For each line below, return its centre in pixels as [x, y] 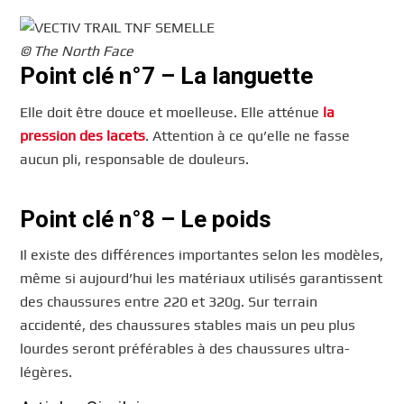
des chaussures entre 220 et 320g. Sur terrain [169, 302]
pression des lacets [83, 135]
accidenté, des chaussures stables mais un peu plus [188, 326]
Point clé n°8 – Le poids [146, 219]
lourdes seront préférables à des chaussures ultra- [185, 349]
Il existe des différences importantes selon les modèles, [202, 255]
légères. [46, 372]
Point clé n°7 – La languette [167, 76]
